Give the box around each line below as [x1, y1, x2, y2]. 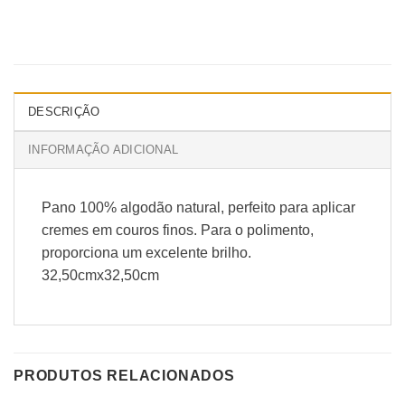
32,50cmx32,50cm [42, 267, 159, 283]
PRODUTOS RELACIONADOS [14, 368, 235, 384]
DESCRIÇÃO [28, 104, 100, 118]
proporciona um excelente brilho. [42, 244, 251, 260]
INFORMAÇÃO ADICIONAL [28, 142, 179, 156]
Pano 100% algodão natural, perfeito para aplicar [42, 199, 355, 215]
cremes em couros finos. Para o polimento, [42, 221, 314, 238]
